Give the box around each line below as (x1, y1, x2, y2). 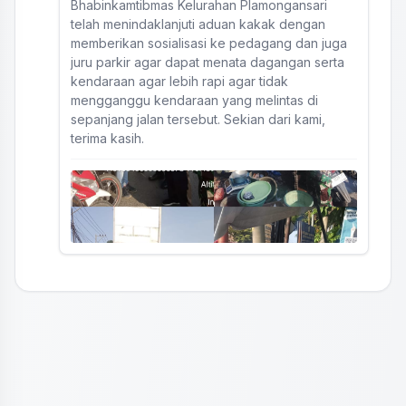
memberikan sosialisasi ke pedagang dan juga (71, 35, 347, 51)
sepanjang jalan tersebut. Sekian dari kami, (71, 111, 325, 127)
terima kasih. (71, 130, 144, 146)
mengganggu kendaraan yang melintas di (71, 92, 318, 108)
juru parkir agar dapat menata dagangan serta (71, 54, 344, 70)
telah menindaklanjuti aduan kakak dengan (71, 16, 325, 32)
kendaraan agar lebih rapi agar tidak (71, 73, 288, 89)
